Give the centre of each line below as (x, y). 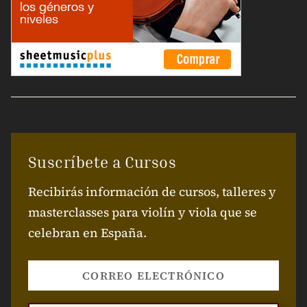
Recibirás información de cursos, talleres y (152, 191)
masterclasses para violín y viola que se (142, 212)
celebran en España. (87, 232)
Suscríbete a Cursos (102, 162)
